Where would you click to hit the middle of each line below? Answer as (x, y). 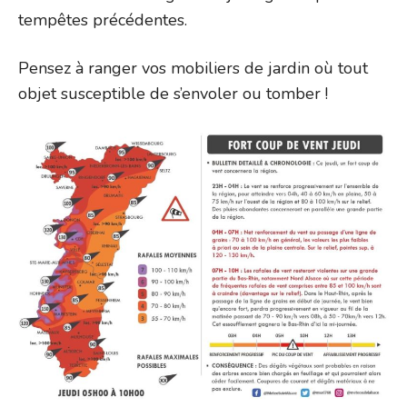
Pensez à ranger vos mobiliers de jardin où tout (193, 69)
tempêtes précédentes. (103, 20)
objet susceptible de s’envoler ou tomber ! (173, 94)
